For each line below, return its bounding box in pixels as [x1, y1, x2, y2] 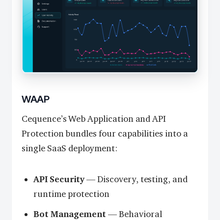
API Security [33, 173, 85, 185]
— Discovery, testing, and [84, 173, 188, 185]
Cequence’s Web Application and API [22, 113, 166, 125]
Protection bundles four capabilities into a [22, 128, 188, 139]
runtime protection [33, 188, 110, 199]
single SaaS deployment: [22, 143, 117, 154]
